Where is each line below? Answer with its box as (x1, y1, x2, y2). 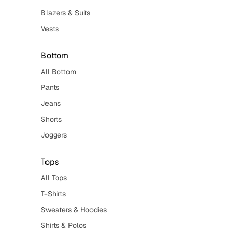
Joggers (41, 130, 67, 140)
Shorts (41, 114, 62, 124)
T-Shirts (41, 189, 66, 198)
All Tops (41, 173, 67, 182)
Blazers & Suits (41, 8, 90, 17)
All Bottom (41, 67, 76, 76)
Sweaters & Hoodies (41, 205, 107, 214)
